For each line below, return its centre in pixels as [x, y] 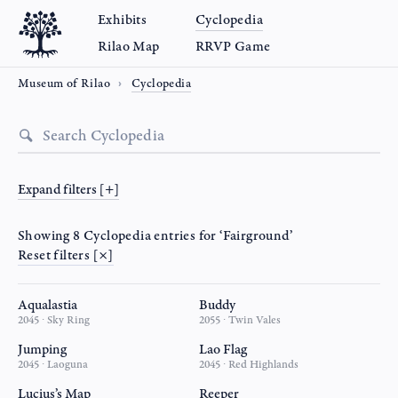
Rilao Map [129, 47]
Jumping [42, 350]
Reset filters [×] [66, 255]
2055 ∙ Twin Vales [240, 320]
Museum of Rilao [64, 84]
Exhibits [123, 20]
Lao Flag [223, 350]
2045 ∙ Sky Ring [54, 320]
